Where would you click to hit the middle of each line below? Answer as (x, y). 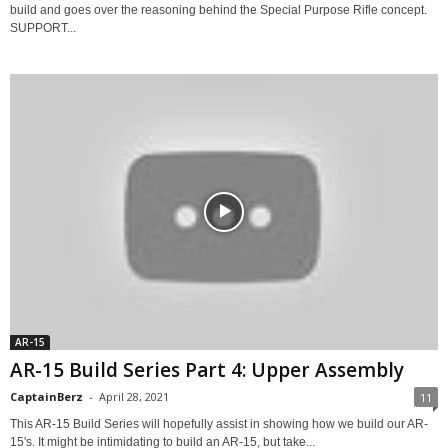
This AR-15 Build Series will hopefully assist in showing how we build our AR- (219, 424)
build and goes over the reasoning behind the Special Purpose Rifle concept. (218, 9)
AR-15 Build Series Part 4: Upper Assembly (207, 370)
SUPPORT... (43, 27)
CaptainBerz (46, 397)
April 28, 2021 (134, 397)
